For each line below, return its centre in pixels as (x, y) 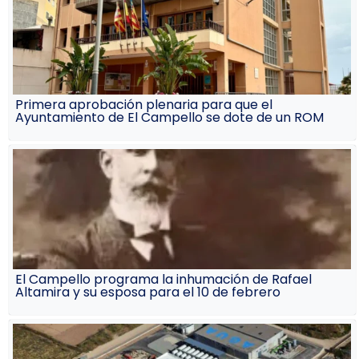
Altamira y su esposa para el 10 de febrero (148, 292)
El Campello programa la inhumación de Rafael (164, 279)
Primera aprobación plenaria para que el (144, 104)
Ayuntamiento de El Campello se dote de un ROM (170, 117)
